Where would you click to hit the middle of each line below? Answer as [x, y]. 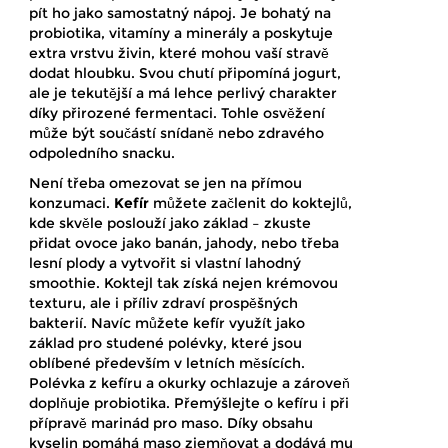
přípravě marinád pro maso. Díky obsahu [171, 422]
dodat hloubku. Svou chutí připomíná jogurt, [185, 72]
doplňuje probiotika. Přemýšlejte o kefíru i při [189, 402]
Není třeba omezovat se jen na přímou [165, 182]
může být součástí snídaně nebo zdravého [176, 132]
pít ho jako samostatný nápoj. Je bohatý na [180, 12]
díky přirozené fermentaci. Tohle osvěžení [177, 112]
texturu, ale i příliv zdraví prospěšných [163, 302]
